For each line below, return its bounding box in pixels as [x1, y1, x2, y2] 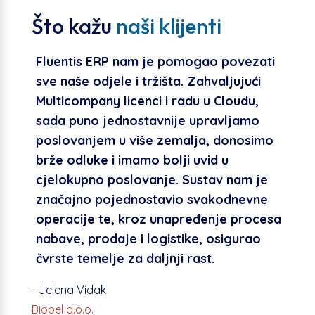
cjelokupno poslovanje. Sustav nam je [35, 171, 268, 188]
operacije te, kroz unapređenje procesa [35, 210, 281, 227]
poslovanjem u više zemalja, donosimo [35, 131, 274, 148]
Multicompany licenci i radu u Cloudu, [35, 92, 259, 109]
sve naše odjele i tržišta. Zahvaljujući [35, 72, 261, 89]
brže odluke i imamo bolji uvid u [35, 151, 229, 168]
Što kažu [31, 12, 116, 39]
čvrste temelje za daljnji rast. [35, 250, 214, 266]
